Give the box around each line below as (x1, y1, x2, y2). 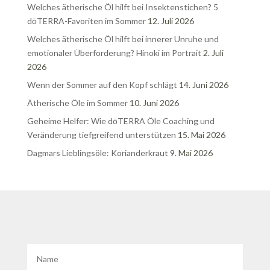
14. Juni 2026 (178, 80, 228, 90)
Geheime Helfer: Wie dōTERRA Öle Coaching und (27, 116, 215, 127)
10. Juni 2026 (129, 98, 179, 108)
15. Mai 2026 (177, 130, 225, 140)
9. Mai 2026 (169, 148, 213, 159)
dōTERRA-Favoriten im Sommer (27, 16, 146, 27)
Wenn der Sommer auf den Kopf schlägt (27, 80, 177, 90)
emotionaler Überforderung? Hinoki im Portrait (27, 48, 201, 58)
